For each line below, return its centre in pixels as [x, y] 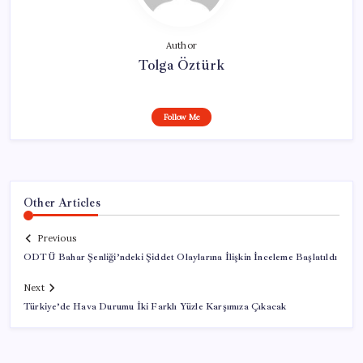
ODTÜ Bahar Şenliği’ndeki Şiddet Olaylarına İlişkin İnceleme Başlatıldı [181, 258]
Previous [57, 239]
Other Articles [62, 202]
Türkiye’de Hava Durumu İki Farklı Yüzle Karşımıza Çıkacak [155, 307]
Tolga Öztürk [181, 64]
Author [181, 45]
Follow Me [181, 117]
